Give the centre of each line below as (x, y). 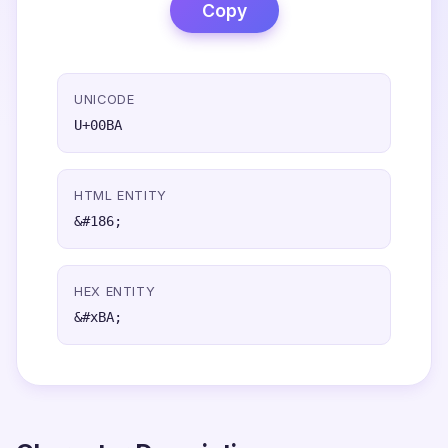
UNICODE (104, 99)
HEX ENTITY (115, 291)
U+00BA (98, 125)
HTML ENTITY (121, 195)
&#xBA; (98, 317)
